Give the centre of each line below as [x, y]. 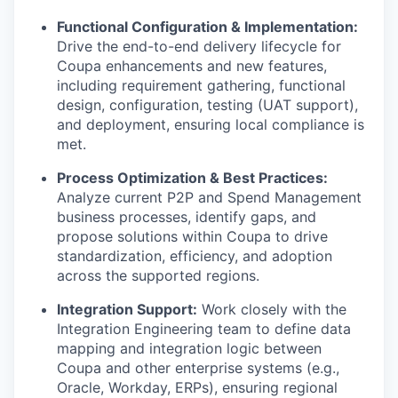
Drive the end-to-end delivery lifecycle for [199, 47]
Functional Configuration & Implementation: [207, 27]
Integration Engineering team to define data [204, 329]
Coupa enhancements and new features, [192, 66]
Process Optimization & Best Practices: [192, 178]
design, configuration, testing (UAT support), [207, 105]
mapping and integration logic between [189, 349]
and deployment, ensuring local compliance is [211, 125]
